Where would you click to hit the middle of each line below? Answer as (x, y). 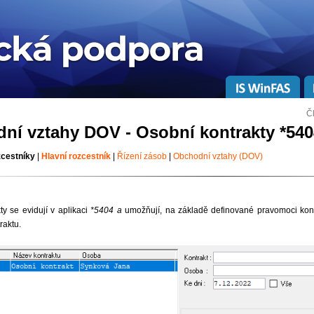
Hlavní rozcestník (76, 156)
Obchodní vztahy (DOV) (218, 156)
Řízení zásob (142, 156)
